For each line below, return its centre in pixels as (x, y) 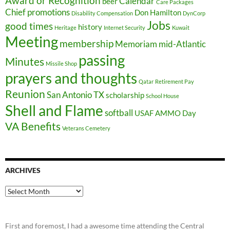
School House (162, 96)
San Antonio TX (75, 95)
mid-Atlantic (182, 44)
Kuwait (181, 27)
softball (119, 113)
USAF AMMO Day (165, 113)
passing (102, 60)
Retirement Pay (175, 81)
